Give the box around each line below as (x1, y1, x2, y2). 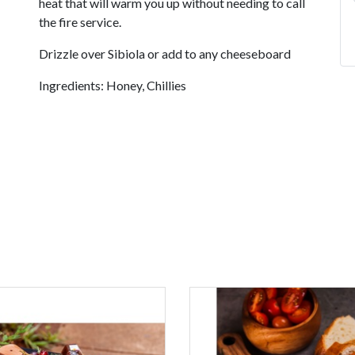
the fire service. (39, 14, 121, 29)
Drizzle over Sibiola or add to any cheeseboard (39, 46, 291, 61)
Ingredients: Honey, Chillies (39, 78, 186, 93)
